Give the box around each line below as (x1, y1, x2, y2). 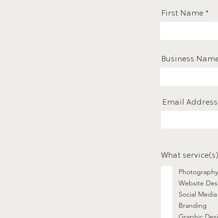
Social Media (179, 189, 217, 199)
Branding (179, 200, 207, 210)
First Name (161, 10, 203, 18)
